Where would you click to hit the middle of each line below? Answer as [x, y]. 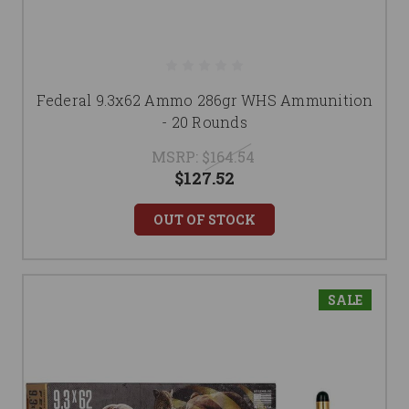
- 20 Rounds [204, 122]
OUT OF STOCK [204, 220]
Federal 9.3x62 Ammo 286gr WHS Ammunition [204, 100]
